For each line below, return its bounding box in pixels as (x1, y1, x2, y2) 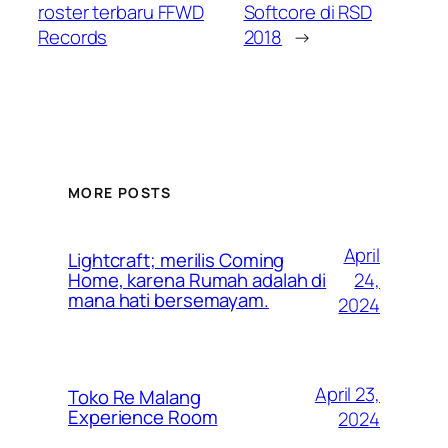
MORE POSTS (68, 183, 171, 203)
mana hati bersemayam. (68, 287, 269, 314)
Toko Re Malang (68, 384, 201, 411)
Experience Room (68, 404, 218, 431)
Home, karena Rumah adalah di (68, 267, 327, 294)
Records (38, 23, 108, 50)
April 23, (314, 381, 380, 408)
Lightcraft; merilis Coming (68, 247, 285, 274)
